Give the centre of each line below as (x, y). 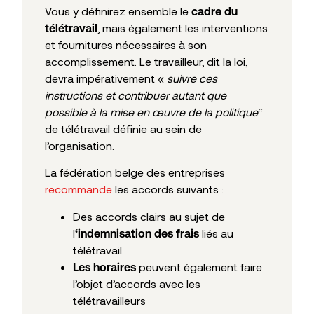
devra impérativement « (106, 78)
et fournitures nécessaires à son (126, 45)
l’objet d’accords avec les (137, 283)
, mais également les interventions (183, 28)
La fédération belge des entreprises (135, 172)
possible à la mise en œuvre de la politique (151, 112)
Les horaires (104, 267)
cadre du (214, 12)
